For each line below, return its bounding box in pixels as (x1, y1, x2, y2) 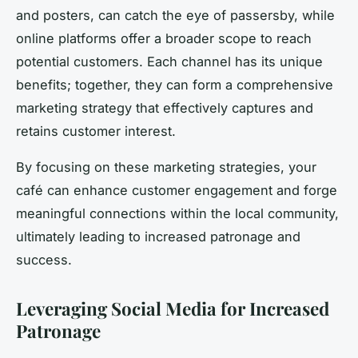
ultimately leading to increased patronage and (16, 228, 300, 245)
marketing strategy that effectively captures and (16, 99, 313, 116)
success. (16, 251, 72, 268)
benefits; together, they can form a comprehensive (16, 76, 333, 93)
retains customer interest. (16, 122, 176, 139)
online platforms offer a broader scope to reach (16, 30, 312, 46)
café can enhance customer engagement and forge (16, 181, 337, 198)
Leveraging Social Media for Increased (16, 296, 329, 320)
